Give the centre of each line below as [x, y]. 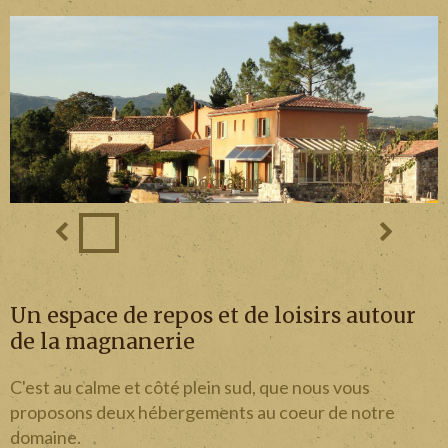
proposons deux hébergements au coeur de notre [202, 411]
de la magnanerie [102, 341]
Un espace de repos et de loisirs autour [213, 315]
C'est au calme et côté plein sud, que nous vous [190, 386]
